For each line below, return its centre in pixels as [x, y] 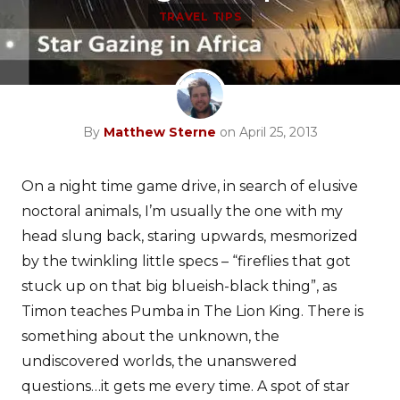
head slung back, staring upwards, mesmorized [190, 236]
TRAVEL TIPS [200, 17]
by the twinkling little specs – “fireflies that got [186, 261]
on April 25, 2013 [267, 132]
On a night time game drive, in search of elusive [190, 186]
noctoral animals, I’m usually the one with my [182, 211]
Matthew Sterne [159, 132]
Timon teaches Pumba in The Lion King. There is [192, 311]
